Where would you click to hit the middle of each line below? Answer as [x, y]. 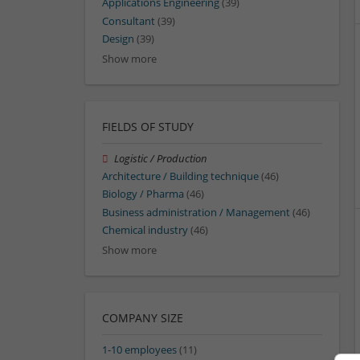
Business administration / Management [196, 212]
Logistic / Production [161, 158]
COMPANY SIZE [143, 317]
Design [118, 39]
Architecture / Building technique [180, 177]
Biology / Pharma [143, 194]
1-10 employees [139, 350]
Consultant [129, 21]
